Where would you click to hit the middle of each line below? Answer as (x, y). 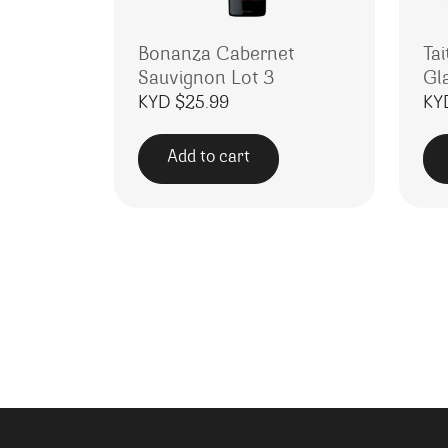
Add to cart (208, 158)
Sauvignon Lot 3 (206, 78)
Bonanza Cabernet (216, 54)
